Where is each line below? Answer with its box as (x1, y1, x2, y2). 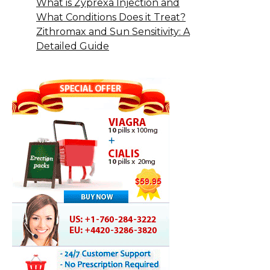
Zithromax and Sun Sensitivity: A (36, 26, 190, 38)
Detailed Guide (36, 40, 109, 52)
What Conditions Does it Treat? (36, 11, 186, 24)
